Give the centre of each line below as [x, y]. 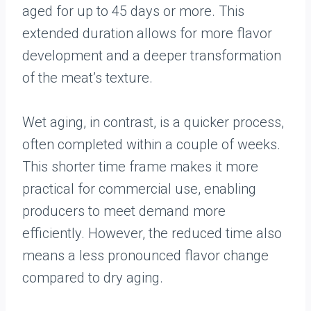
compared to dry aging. [93, 278]
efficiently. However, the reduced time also [152, 233]
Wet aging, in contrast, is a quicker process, [153, 122]
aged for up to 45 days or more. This [133, 11]
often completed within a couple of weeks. [151, 144]
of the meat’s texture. [87, 78]
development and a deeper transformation [152, 56]
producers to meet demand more [124, 211]
